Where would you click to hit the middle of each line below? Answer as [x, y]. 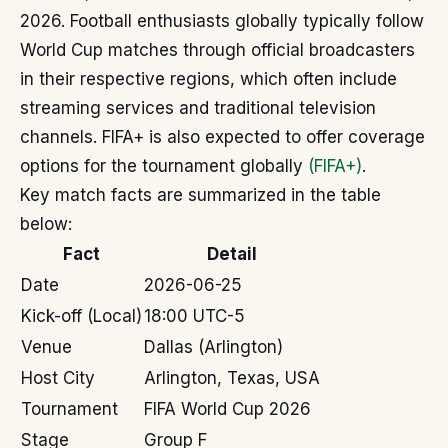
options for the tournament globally [164, 166]
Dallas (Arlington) [213, 347]
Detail [232, 254]
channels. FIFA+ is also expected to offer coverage [222, 137]
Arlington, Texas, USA [232, 378]
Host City [58, 378]
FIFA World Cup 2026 [227, 409]
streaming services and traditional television [198, 108]
